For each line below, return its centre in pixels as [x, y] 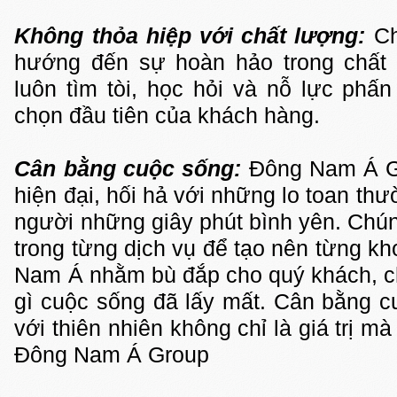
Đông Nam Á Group [112, 354]
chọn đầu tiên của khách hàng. [167, 115]
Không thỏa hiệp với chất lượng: [190, 35]
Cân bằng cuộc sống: [128, 168]
